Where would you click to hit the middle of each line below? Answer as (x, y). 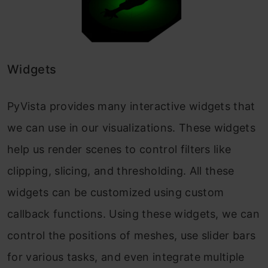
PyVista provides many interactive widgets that (131, 106)
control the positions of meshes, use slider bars (132, 236)
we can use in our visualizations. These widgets (132, 128)
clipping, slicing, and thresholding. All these (121, 171)
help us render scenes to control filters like (119, 150)
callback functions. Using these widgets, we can (134, 214)
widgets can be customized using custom (116, 193)
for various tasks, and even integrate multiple (126, 257)
